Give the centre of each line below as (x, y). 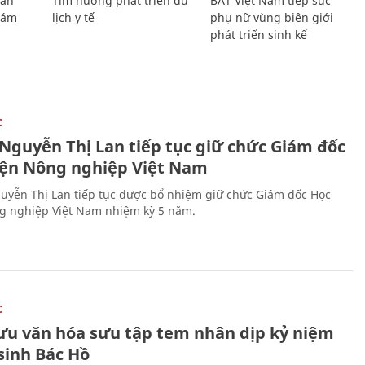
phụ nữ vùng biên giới (272, 17)
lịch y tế (73, 17)
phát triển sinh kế (259, 34)
